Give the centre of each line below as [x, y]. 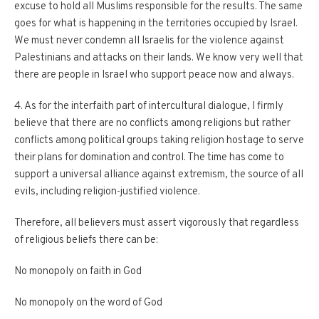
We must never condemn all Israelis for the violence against [149, 41]
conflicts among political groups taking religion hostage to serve [159, 141]
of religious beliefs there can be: [86, 240]
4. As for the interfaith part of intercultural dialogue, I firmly [149, 106]
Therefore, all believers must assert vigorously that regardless [157, 223]
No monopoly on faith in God [78, 272]
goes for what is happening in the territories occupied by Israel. [156, 24]
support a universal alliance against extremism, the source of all [159, 175]
